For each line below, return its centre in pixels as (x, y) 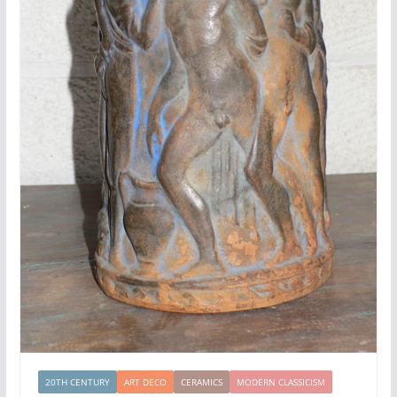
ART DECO (145, 382)
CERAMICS (201, 382)
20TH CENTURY (77, 382)
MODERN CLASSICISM (280, 382)
